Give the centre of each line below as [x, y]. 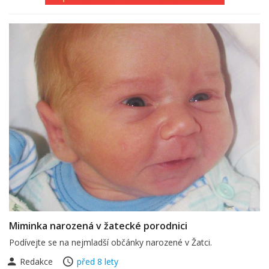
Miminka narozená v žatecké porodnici [98, 226]
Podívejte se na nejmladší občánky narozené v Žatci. [110, 242]
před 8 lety [98, 261]
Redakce [36, 261]
